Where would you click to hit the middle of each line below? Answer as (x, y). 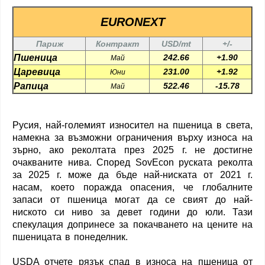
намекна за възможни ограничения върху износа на (132, 137)
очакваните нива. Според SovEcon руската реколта (132, 162)
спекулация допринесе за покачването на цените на (132, 224)
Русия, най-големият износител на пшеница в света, (132, 125)
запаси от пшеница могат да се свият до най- (132, 199)
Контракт (117, 43)
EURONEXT (132, 22)
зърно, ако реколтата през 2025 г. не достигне (132, 150)
